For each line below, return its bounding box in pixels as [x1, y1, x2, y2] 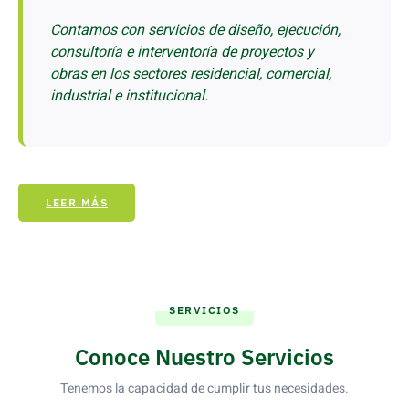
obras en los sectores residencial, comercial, [50, 62, 331, 85]
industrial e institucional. [50, 84, 208, 107]
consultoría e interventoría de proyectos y [50, 40, 314, 63]
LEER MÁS [46, 195, 108, 210]
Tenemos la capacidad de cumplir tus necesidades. [60, 379, 349, 399]
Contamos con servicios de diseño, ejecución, [50, 18, 341, 41]
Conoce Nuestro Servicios [75, 342, 334, 372]
